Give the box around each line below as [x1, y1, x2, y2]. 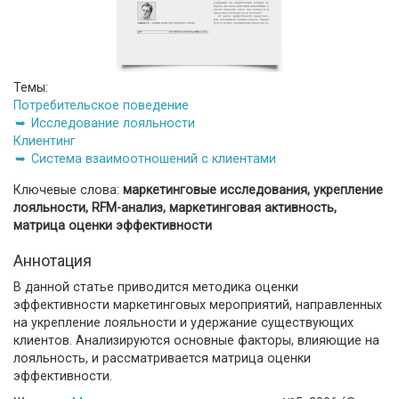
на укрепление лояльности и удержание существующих [13, 314, 354, 330]
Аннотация [13, 250, 92, 270]
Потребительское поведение [13, 97, 189, 112]
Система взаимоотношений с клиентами [31, 151, 276, 166]
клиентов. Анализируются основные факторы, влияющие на [13, 332, 379, 347]
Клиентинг [13, 133, 76, 148]
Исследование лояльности [31, 115, 195, 130]
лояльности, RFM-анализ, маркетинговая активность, [13, 199, 337, 215]
